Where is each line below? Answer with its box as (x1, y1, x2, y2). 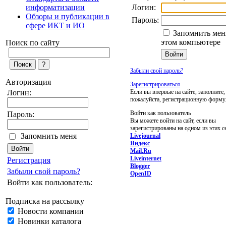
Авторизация (6, 78, 51, 86)
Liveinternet (130, 154, 161, 162)
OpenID (130, 169, 151, 177)
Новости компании (16, 207, 84, 215)
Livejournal (130, 132, 160, 139)
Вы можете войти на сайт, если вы (130, 117, 216, 124)
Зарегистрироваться (130, 80, 180, 88)
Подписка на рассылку (6, 197, 84, 205)
